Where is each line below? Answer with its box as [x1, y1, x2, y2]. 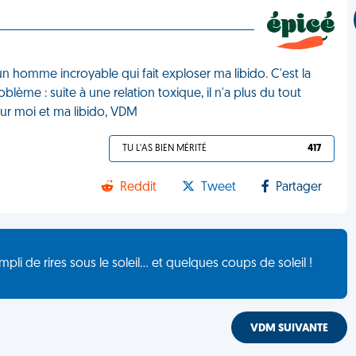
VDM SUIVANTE [250, 323, 329, 335]
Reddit [120, 181, 157, 194]
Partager [276, 181, 323, 194]
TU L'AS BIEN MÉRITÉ [122, 144, 207, 153]
